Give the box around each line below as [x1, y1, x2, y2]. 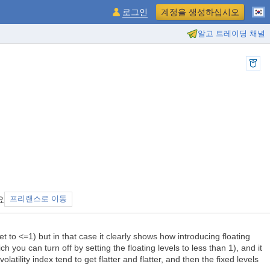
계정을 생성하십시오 [161, 7, 239, 17]
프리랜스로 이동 [10, 195, 67, 203]
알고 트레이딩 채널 [198, 29, 265, 38]
